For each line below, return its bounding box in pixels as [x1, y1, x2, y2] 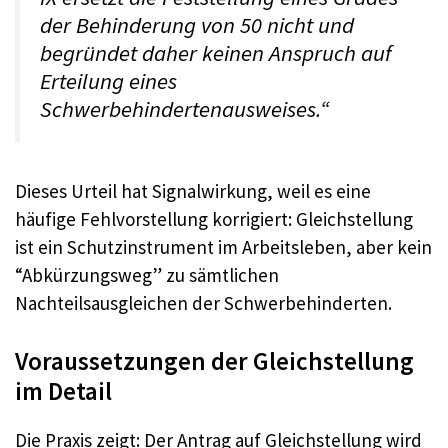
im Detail [15, 374, 112, 407]
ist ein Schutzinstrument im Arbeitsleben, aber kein [15, 235, 432, 260]
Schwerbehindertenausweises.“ [40, 95, 329, 123]
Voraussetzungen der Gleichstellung [15, 344, 414, 377]
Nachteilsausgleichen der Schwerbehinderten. [15, 291, 392, 316]
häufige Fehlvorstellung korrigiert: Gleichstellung [15, 207, 413, 232]
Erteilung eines [40, 67, 177, 95]
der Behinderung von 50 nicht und [40, 11, 354, 39]
